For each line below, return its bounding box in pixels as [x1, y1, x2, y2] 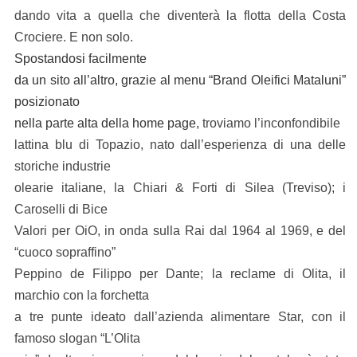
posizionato [14, 95, 80, 109]
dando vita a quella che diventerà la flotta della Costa [14, 9, 347, 23]
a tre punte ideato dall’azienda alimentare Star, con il [14, 310, 347, 324]
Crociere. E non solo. [14, 30, 133, 45]
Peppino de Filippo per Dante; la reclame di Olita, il [14, 267, 347, 281]
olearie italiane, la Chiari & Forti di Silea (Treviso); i [14, 181, 347, 195]
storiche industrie [14, 159, 111, 174]
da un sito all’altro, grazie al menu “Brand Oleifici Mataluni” [14, 73, 347, 88]
